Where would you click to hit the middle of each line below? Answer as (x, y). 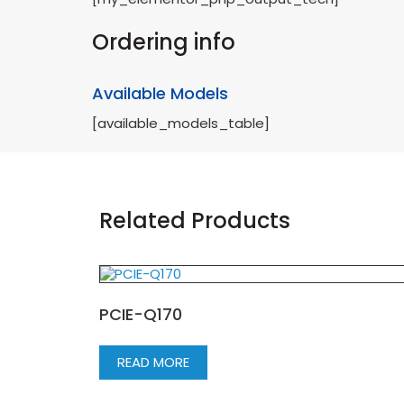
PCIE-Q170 (141, 314)
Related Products (195, 220)
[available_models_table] (181, 123)
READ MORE (153, 362)
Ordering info (164, 41)
